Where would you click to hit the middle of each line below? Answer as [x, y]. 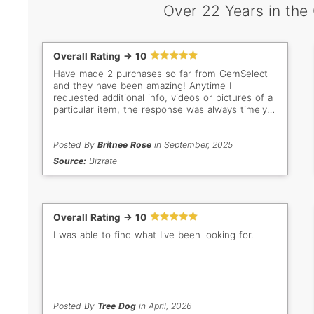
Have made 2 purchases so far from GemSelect [161, 74]
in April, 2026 [163, 306]
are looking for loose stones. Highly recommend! [163, 134]
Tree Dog [116, 306]
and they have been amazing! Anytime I [142, 86]
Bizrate [102, 161]
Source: [70, 161]
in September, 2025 [192, 145]
